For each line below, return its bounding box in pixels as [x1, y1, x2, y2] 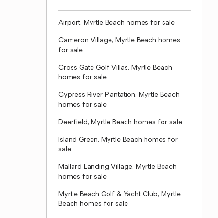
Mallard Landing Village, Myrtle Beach [58, 163, 177, 171]
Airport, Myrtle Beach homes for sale [58, 19, 175, 27]
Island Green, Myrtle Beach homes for [58, 136, 178, 144]
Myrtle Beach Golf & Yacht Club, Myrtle [58, 191, 181, 198]
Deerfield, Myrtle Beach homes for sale [58, 119, 182, 126]
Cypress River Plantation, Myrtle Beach [58, 91, 180, 99]
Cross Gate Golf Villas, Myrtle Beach [58, 64, 172, 72]
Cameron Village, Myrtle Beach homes [58, 37, 180, 44]
